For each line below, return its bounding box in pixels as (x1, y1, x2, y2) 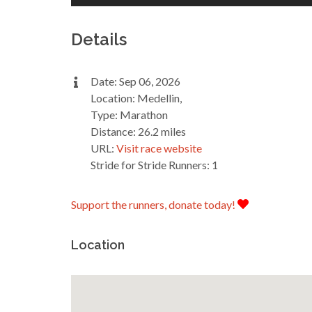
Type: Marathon (91, 107, 168, 121)
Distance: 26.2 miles (91, 124, 186, 138)
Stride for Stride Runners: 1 (91, 157, 218, 171)
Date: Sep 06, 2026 (91, 74, 180, 88)
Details (71, 29, 127, 49)
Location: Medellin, (91, 91, 182, 104)
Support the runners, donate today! (71, 197, 237, 211)
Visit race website (116, 141, 202, 155)
